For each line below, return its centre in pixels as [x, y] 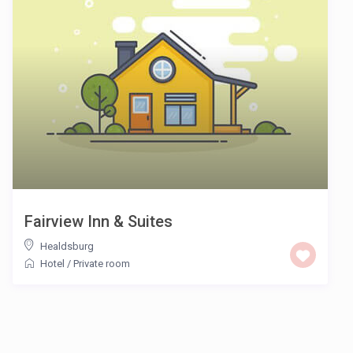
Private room [102, 264]
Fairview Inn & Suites [98, 222]
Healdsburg [67, 247]
